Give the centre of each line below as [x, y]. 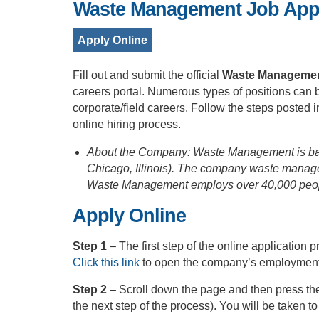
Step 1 [91, 246]
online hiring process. [127, 124]
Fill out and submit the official [147, 75]
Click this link [106, 262]
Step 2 [91, 289]
